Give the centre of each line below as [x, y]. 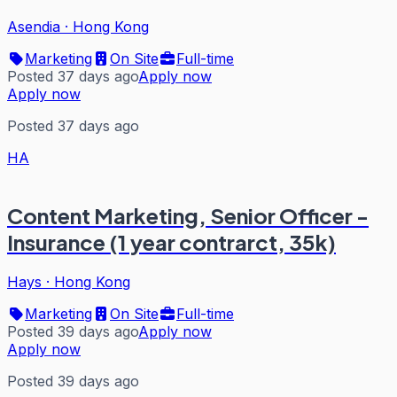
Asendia [34, 27]
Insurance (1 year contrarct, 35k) [171, 242]
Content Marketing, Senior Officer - [188, 216]
